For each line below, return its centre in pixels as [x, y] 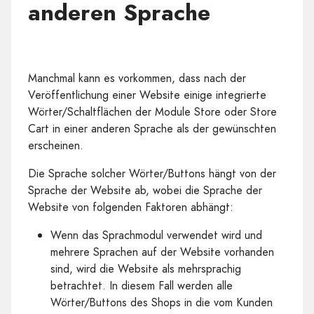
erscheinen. [56, 145]
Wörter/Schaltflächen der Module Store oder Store [152, 112]
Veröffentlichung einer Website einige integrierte [147, 95]
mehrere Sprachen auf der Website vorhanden [162, 252]
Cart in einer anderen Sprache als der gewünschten [152, 129]
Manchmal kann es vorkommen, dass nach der [137, 78]
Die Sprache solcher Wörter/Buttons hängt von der [152, 173]
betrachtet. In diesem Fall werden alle [142, 286]
